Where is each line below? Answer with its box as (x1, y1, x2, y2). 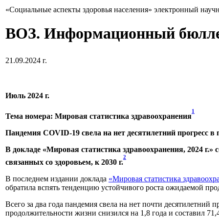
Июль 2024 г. (5, 91, 49, 100)
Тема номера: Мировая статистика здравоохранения (5, 111, 192, 120)
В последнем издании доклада (5, 174, 109, 183)
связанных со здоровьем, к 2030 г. (5, 157, 123, 166)
